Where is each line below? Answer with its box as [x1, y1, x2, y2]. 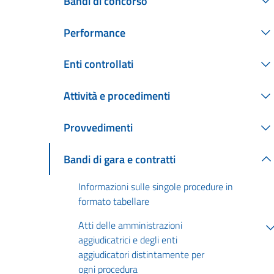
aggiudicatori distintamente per [78, 246, 204, 262]
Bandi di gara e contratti [64, 150, 176, 168]
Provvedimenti [64, 119, 133, 136]
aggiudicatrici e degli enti [78, 232, 177, 247]
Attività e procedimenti [64, 87, 170, 105]
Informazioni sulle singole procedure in [78, 179, 233, 194]
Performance [64, 24, 125, 41]
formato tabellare [78, 194, 149, 209]
